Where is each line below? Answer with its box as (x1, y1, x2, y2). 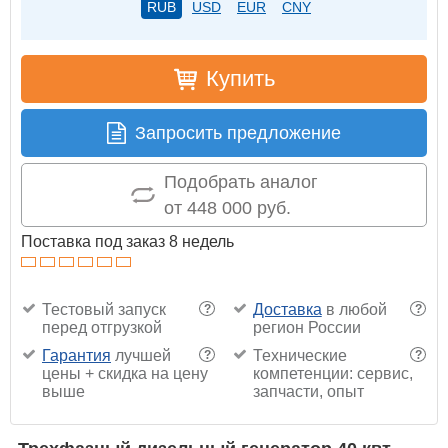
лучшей (111, 347, 171, 365)
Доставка (252, 301, 322, 319)
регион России (252, 319, 361, 337)
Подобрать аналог (163, 172, 318, 193)
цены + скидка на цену (42, 365, 208, 383)
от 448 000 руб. (163, 198, 291, 219)
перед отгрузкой (42, 319, 162, 337)
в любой (321, 301, 387, 319)
